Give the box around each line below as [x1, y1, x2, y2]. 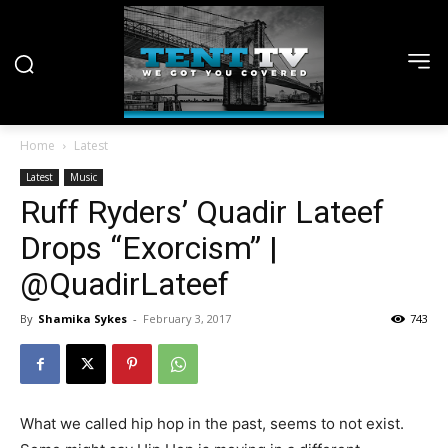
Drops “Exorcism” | [20, 229, 278, 268]
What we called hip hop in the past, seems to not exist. [20, 414, 404, 434]
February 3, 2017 [143, 311, 231, 327]
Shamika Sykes [38, 311, 127, 327]
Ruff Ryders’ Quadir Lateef [20, 193, 384, 232]
